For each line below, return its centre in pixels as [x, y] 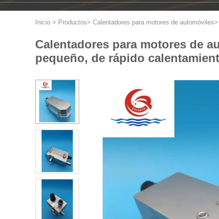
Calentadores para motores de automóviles [153, 22]
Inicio [43, 22]
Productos [73, 22]
